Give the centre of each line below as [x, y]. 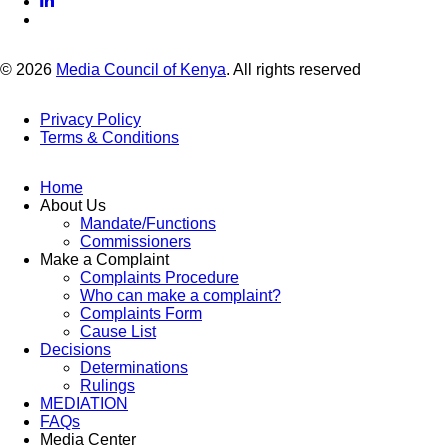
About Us [73, 206]
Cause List [118, 332]
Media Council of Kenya [141, 70]
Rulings [107, 386]
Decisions [75, 350]
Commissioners [135, 242]
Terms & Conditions [109, 138]
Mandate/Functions [148, 224]
